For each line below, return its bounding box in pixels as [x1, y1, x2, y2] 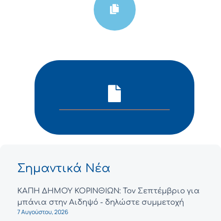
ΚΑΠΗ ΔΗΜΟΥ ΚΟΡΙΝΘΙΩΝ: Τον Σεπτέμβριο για [17, 186, 200, 195]
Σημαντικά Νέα [17, 162, 110, 175]
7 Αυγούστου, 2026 [17, 207, 68, 216]
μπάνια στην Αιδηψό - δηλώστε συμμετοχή [17, 198, 184, 207]
